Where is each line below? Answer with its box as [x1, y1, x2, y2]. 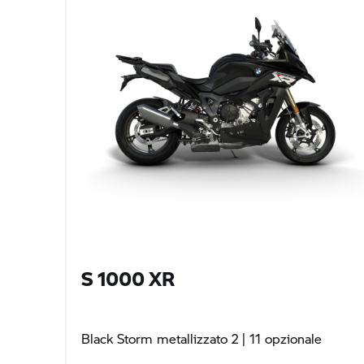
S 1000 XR [81, 264, 175, 293]
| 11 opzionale [238, 329, 322, 349]
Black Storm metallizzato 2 [81, 329, 238, 349]
